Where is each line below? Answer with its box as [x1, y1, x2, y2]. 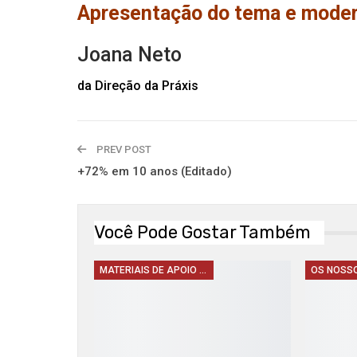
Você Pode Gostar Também [94, 222, 311, 244]
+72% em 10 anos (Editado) [77, 164, 232, 179]
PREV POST [94, 143, 151, 156]
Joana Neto [77, 43, 182, 67]
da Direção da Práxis [77, 78, 198, 94]
